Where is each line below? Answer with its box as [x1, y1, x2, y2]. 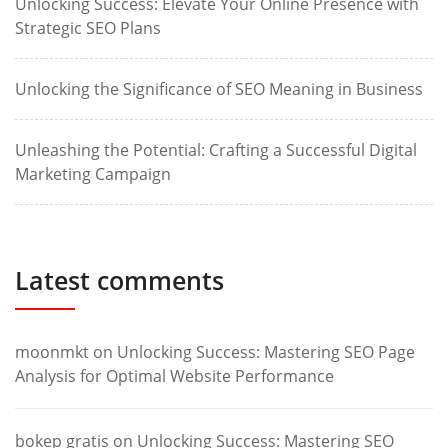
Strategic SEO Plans [15, 17, 161, 40]
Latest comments [15, 263, 224, 298]
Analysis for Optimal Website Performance [15, 365, 334, 388]
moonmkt [15, 341, 89, 364]
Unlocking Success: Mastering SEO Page [117, 341, 415, 364]
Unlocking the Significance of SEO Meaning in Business [15, 78, 423, 101]
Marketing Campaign [15, 163, 171, 186]
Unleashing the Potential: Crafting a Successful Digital [15, 139, 417, 162]
